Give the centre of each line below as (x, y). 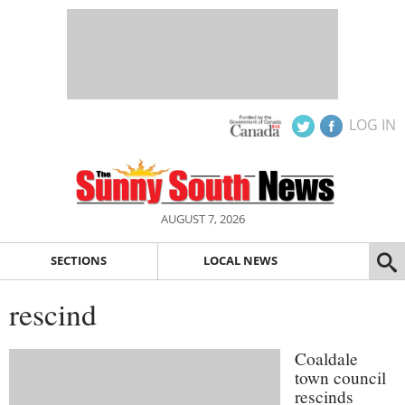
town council (340, 377)
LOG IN (372, 125)
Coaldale (326, 358)
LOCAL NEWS (240, 261)
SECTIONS (78, 261)
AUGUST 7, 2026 (202, 219)
